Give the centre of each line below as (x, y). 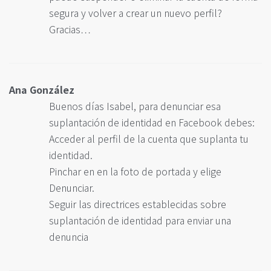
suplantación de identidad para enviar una (140, 220)
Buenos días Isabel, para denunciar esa (135, 106)
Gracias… (70, 29)
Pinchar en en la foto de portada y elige (135, 171)
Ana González (42, 90)
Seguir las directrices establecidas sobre (138, 204)
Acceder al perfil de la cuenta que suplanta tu (149, 139)
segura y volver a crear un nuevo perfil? (135, 13)
